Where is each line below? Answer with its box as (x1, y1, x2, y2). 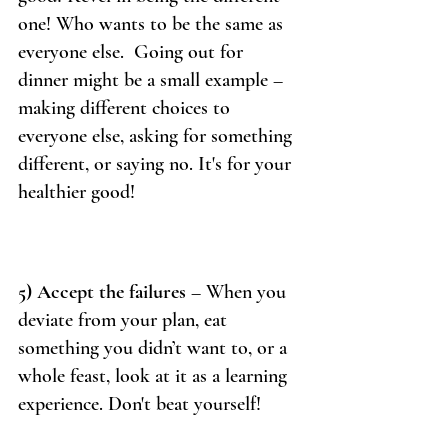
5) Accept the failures (18, 280, 186, 305)
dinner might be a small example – (18, 68, 288, 93)
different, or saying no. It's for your (18, 152, 296, 177)
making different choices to (18, 96, 235, 121)
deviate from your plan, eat (18, 308, 232, 333)
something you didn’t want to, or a (18, 336, 292, 361)
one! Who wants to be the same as (18, 12, 288, 37)
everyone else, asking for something (18, 124, 297, 149)
